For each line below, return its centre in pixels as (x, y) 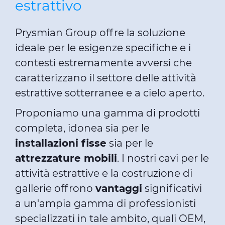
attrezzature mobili (66, 158)
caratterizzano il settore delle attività (106, 78)
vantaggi (119, 188)
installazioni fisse (61, 143)
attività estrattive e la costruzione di (104, 173)
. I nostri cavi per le (163, 158)
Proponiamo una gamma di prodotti (107, 113)
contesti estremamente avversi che (103, 63)
